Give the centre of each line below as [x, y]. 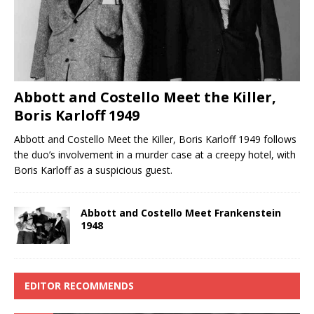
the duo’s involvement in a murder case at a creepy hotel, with [155, 154]
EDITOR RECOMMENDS [79, 286]
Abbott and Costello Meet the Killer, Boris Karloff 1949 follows [155, 139]
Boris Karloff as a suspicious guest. [93, 170]
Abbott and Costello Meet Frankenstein [181, 212]
